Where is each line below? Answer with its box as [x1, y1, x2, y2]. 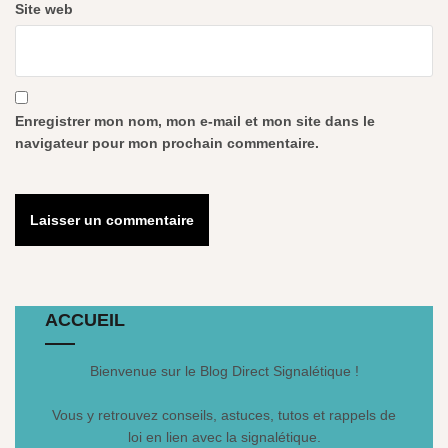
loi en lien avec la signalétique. [127, 429, 321, 445]
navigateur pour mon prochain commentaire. [15, 135, 319, 151]
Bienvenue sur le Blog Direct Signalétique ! [89, 363, 359, 379]
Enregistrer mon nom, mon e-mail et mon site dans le [15, 113, 375, 129]
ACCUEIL [45, 310, 125, 330]
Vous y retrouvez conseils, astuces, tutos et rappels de [52, 407, 396, 423]
